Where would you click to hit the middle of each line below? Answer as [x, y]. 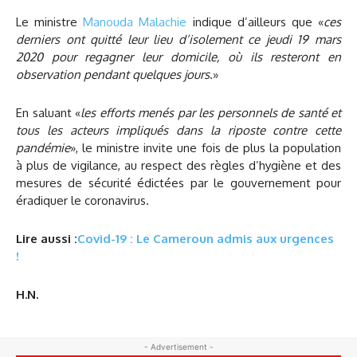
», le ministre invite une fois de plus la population [206, 148]
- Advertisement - [178, 347]
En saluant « [48, 113]
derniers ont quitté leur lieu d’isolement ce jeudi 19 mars [178, 40]
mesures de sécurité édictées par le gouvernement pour [178, 183]
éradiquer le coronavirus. [82, 201]
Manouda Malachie [135, 22]
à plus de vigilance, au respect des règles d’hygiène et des [178, 166]
